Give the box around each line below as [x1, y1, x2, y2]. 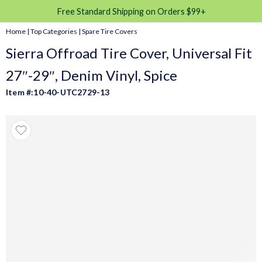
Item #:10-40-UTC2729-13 [6, 87, 110, 97]
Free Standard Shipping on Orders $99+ [56, 6, 206, 16]
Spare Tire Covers [82, 27, 137, 36]
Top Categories [30, 27, 77, 36]
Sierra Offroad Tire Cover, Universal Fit [6, 44, 252, 61]
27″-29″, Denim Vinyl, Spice [6, 67, 177, 84]
